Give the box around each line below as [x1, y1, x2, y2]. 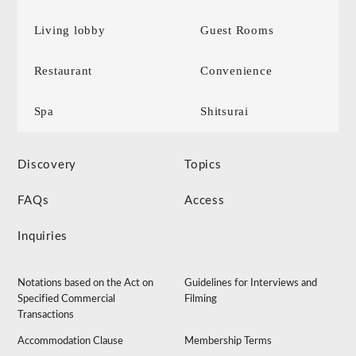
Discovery [17, 159, 77, 172]
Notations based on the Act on [17, 278, 154, 289]
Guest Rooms [200, 24, 274, 37]
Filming [184, 294, 218, 305]
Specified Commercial [17, 294, 116, 305]
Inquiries [17, 230, 68, 243]
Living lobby [33, 24, 106, 37]
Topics [184, 159, 222, 172]
